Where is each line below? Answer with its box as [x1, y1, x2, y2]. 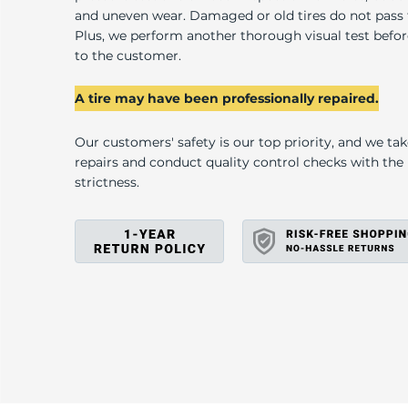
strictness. [75, 174, 139, 190]
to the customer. [75, 47, 181, 64]
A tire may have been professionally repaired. [75, 90, 379, 107]
